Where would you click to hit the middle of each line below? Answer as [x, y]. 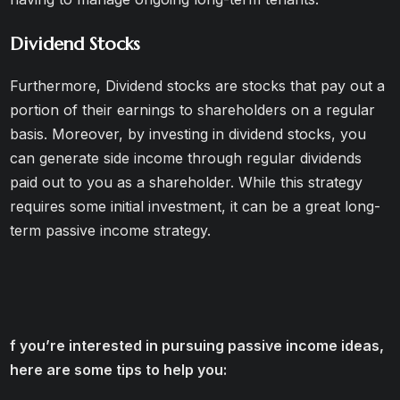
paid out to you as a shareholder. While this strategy [187, 182]
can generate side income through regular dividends [186, 158]
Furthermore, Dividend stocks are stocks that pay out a [198, 86]
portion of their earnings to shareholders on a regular [193, 110]
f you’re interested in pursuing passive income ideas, [197, 346]
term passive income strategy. [111, 230]
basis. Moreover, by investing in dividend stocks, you [188, 134]
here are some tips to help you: [119, 370]
